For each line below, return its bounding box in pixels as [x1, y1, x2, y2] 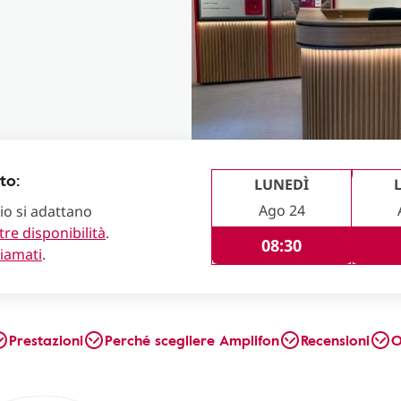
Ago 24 [258, 200, 305, 220]
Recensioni [301, 329, 370, 351]
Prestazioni [9, 329, 83, 351]
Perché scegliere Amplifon [105, 329, 279, 351]
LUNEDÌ [254, 174, 310, 194]
